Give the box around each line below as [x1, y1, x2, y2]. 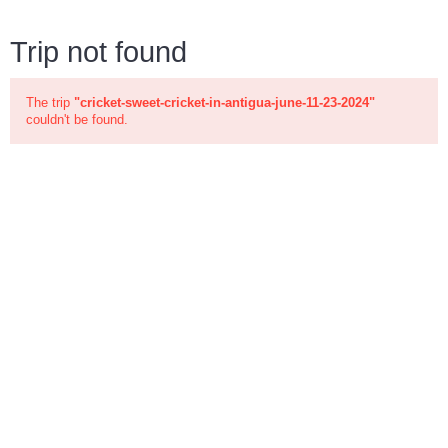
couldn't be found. [26, 112, 128, 127]
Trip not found [10, 36, 187, 68]
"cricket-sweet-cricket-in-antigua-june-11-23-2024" [74, 95, 375, 110]
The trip [26, 95, 74, 110]
